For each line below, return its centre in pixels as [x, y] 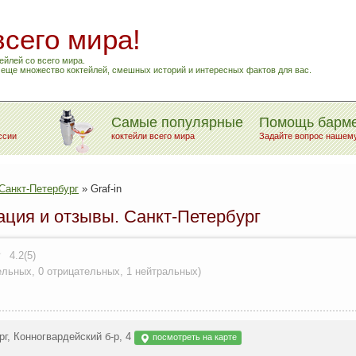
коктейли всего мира [153, 136]
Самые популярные [177, 122]
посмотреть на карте [193, 337]
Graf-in [106, 189]
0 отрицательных [79, 272]
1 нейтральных [162, 272]
